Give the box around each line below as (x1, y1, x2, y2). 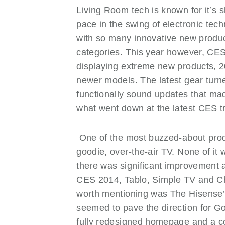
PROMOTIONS (45, 41, 110, 52)
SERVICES (45, 73, 90, 84)
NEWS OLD (45, 9, 97, 20)
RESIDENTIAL (45, 57, 107, 68)
